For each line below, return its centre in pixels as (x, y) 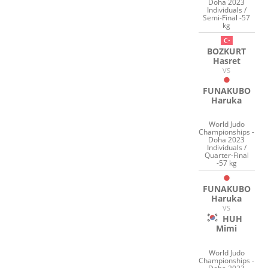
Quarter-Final (226, 156)
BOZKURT (227, 51)
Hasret (226, 60)
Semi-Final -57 (227, 17)
